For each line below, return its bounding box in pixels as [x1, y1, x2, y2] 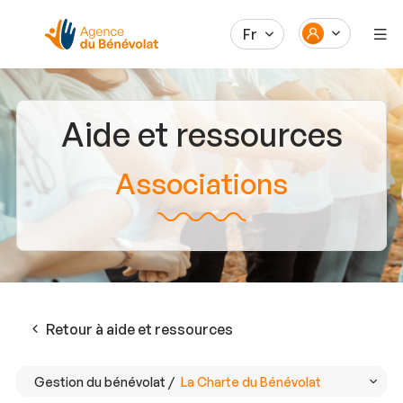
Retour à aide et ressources [45, 319, 233, 338]
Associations [115, 166, 288, 202]
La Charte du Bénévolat [180, 373, 321, 390]
